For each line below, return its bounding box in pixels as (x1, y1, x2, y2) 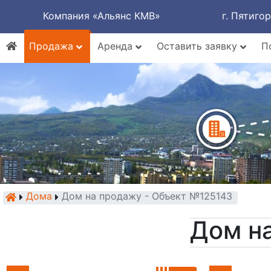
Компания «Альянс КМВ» (43, 10, 160, 22)
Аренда (97, 40, 135, 52)
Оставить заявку (157, 40, 240, 52)
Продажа (29, 40, 76, 52)
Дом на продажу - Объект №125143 (62, 190, 232, 202)
